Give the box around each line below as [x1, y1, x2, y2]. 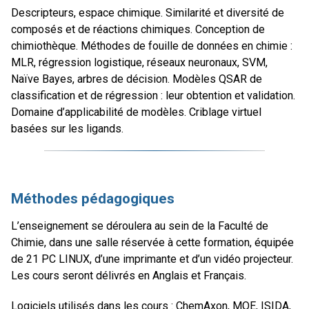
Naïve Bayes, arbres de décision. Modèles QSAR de [11, 72, 262, 86]
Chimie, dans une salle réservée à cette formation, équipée [11, 236, 294, 250]
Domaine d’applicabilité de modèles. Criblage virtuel [11, 106, 261, 119]
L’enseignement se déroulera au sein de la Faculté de [11, 219, 268, 233]
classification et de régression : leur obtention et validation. [11, 89, 295, 103]
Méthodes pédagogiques [11, 190, 175, 207]
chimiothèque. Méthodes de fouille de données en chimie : [11, 39, 292, 53]
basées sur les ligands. [11, 122, 123, 136]
